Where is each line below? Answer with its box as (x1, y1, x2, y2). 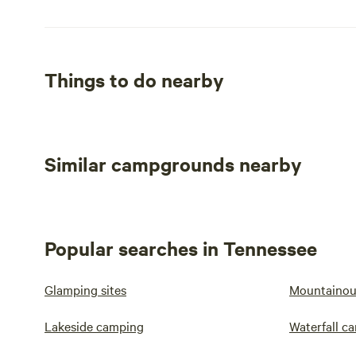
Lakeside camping (44, 317, 144, 335)
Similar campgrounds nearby (44, 151, 302, 176)
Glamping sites (44, 281, 126, 298)
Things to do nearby (44, 67, 224, 92)
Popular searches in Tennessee (44, 235, 317, 261)
